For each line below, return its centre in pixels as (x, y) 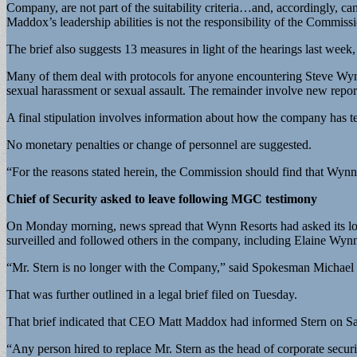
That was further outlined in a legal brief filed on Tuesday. (152, 294)
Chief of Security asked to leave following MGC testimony (162, 198)
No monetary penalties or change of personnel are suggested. (159, 144)
